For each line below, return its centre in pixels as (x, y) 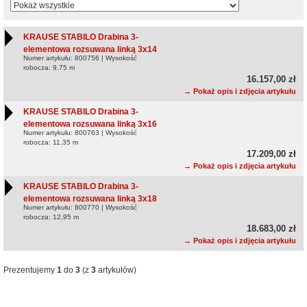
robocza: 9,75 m (52, 67)
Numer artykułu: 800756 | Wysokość (80, 58)
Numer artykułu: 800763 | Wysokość (80, 132)
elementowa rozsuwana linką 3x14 (90, 49)
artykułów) (116, 270)
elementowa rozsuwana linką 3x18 (90, 198)
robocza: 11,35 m (53, 142)
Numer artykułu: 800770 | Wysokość (80, 207)
